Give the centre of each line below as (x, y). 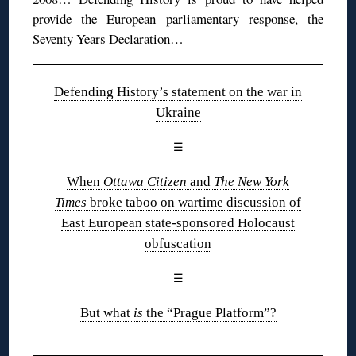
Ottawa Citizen (145, 181)
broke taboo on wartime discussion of (194, 202)
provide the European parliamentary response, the (178, 18)
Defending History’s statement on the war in (178, 91)
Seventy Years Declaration (102, 38)
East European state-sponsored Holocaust (178, 222)
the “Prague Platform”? (209, 312)
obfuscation (178, 243)
